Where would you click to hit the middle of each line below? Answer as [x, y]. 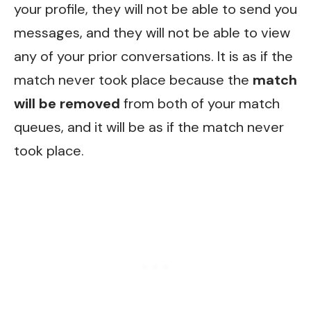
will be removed [67, 103]
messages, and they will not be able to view [152, 32]
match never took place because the [133, 79]
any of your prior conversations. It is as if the [153, 56]
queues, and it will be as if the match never [149, 127]
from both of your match [200, 103]
